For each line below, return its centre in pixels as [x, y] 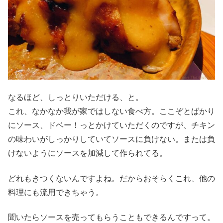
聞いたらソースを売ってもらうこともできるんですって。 [111, 217]
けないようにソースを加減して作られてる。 [88, 153]
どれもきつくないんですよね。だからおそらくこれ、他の [111, 178]
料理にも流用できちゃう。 [56, 192]
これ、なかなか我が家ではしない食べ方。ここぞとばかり [111, 111]
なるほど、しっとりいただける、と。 [76, 98]
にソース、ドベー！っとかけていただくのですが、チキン [111, 125]
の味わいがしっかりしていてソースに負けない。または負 [111, 139]
